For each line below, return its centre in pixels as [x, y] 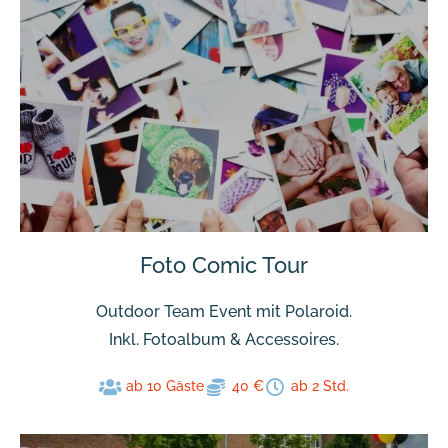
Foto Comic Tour [224, 265]
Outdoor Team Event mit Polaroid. [224, 312]
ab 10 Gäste [165, 386]
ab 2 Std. [320, 386]
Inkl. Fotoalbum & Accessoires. [224, 340]
